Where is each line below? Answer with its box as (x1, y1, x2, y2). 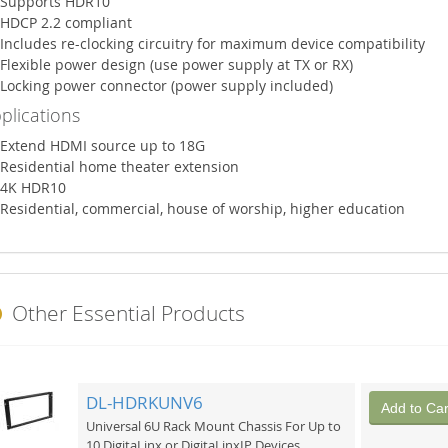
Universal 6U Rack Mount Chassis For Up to (85, 417, 341, 436)
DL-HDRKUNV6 (85, 390, 203, 414)
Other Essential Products (6, 298, 245, 327)
